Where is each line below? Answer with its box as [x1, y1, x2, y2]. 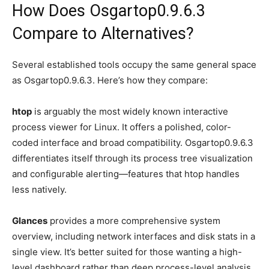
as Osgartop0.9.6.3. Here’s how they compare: [12, 74, 208, 86]
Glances [12, 214, 47, 226]
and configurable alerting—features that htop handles [12, 168, 240, 180]
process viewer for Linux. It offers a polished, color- [12, 121, 231, 133]
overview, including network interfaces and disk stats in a [12, 230, 255, 242]
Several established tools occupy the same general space [12, 58, 256, 70]
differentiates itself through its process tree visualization [12, 152, 253, 164]
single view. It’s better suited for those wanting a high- [12, 246, 242, 258]
